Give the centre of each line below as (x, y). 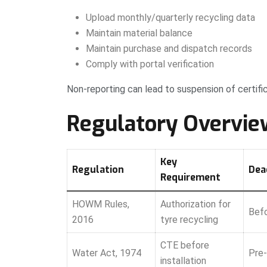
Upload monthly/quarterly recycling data (170, 17)
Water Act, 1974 (107, 253)
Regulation (98, 169)
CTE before (185, 245)
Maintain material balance (139, 33)
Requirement (190, 177)
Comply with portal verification (150, 64)
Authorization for (195, 204)
